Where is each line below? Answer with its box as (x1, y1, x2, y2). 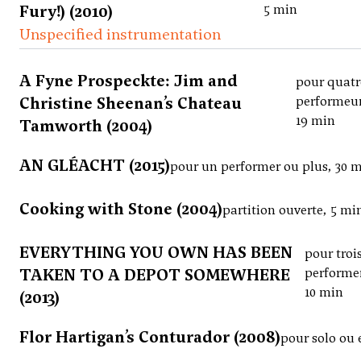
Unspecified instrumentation (19, 23, 221, 45)
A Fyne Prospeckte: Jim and (19, 70, 238, 92)
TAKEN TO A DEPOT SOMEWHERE (19, 264, 290, 286)
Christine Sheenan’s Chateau (19, 93, 242, 114)
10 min (304, 284, 343, 301)
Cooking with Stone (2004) (19, 198, 222, 220)
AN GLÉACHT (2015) (19, 155, 170, 176)
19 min (295, 112, 335, 130)
